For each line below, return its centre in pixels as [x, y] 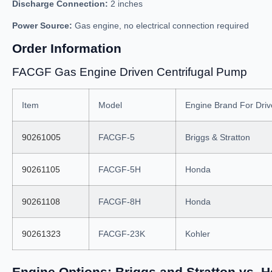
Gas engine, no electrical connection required [161, 25]
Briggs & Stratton [218, 137]
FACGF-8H [120, 202]
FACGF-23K [122, 234]
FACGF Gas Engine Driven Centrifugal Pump [130, 72]
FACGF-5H [120, 169]
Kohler [198, 234]
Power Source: [42, 25]
